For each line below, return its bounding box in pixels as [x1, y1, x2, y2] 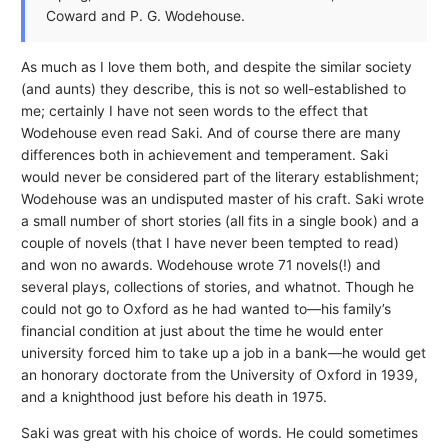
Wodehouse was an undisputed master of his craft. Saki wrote [20, 190, 424, 207]
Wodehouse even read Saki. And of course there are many [20, 124, 401, 141]
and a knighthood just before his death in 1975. [20, 388, 327, 405]
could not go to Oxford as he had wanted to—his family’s [20, 300, 391, 317]
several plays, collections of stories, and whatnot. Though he [20, 278, 414, 295]
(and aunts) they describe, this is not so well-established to [20, 80, 406, 97]
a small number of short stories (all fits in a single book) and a [20, 212, 419, 229]
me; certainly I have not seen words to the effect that [20, 102, 368, 119]
